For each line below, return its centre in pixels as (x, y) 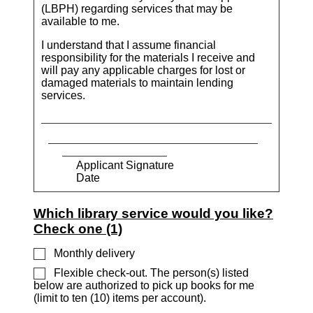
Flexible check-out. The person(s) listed (150, 272)
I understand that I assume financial (129, 45)
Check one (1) (78, 228)
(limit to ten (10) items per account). (120, 298)
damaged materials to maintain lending (137, 82)
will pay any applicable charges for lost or (143, 70)
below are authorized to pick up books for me (144, 286)
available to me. (80, 21)
